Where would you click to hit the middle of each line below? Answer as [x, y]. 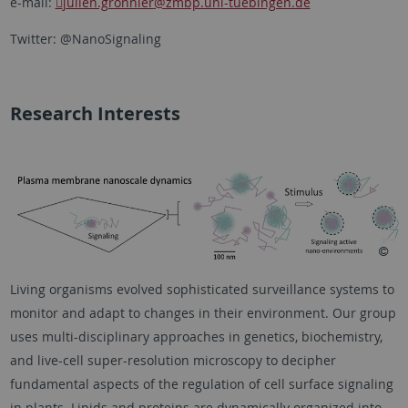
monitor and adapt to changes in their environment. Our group [203, 313]
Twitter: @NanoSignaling [85, 39]
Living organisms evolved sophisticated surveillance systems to [202, 290]
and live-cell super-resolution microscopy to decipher [173, 361]
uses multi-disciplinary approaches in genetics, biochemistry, [196, 337]
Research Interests [95, 114]
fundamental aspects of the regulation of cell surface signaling [201, 384]
